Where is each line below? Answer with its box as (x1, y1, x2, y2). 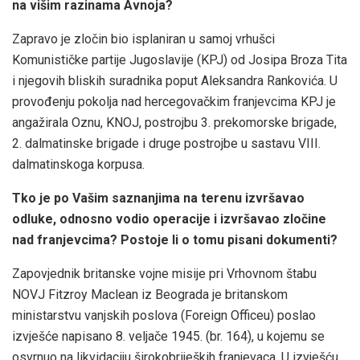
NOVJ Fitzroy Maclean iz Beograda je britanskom (12, 286, 288, 302)
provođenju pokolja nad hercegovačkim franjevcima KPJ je (12, 93, 336, 109)
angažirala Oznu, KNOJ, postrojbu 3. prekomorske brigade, (12, 114, 337, 130)
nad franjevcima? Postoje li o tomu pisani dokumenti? (12, 231, 337, 247)
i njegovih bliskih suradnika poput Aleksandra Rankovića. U (12, 72, 337, 88)
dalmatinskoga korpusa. (12, 156, 145, 172)
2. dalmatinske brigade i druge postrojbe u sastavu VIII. (12, 135, 321, 151)
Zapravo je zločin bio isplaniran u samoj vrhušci (12, 31, 275, 47)
